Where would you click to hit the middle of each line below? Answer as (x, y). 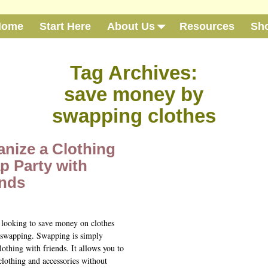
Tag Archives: (134, 72)
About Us (131, 26)
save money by (134, 94)
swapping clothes (134, 115)
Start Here (65, 26)
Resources (207, 26)
